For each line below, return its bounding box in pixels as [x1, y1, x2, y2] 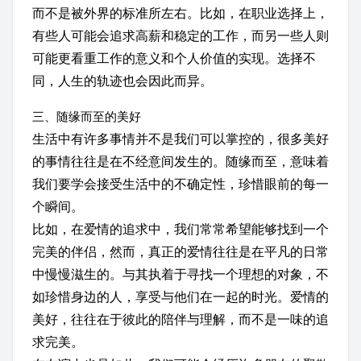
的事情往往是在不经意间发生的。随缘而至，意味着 [32, 152, 329, 170]
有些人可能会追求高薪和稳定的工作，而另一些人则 [32, 27, 329, 44]
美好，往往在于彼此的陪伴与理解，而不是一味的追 [32, 310, 329, 328]
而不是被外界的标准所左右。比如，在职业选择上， [32, 4, 329, 22]
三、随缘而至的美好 [32, 108, 141, 124]
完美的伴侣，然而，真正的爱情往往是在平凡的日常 [32, 243, 329, 260]
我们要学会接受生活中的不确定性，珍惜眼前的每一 [32, 175, 329, 193]
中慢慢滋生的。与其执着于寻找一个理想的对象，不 [32, 265, 329, 283]
